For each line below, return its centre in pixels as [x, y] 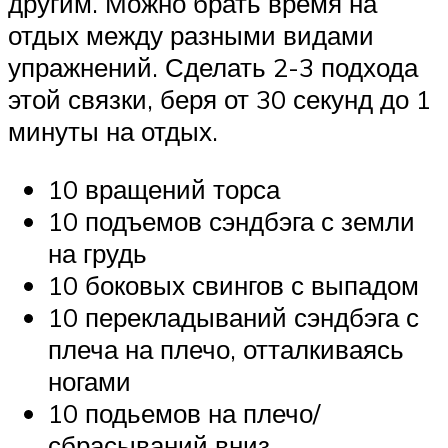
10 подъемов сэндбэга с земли [231, 220]
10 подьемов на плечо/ [184, 412]
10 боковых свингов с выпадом [233, 284]
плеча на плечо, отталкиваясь [226, 348]
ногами [89, 380]
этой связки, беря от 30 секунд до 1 [219, 99]
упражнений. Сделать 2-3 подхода [213, 67]
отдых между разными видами [191, 35]
